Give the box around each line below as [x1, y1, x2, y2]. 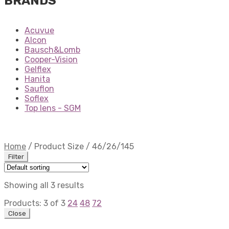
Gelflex [25, 64, 51, 75]
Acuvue [25, 26, 54, 36]
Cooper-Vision [25, 55, 78, 65]
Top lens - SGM [25, 103, 81, 113]
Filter [8, 153, 24, 161]
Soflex [25, 94, 49, 104]
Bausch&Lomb [25, 45, 80, 55]
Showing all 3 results [4, 180, 84, 191]
